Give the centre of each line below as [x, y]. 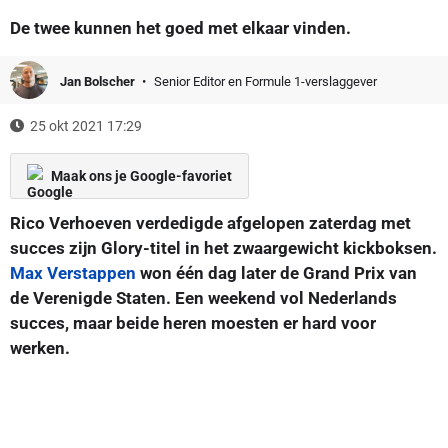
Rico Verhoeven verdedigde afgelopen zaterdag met [210, 222]
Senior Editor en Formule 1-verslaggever [265, 81]
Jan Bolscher [99, 81]
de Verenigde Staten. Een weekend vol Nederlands [203, 297]
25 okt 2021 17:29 [86, 125]
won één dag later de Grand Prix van [276, 272]
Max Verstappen [73, 272]
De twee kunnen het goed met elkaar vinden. [180, 27]
